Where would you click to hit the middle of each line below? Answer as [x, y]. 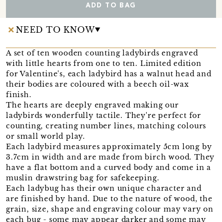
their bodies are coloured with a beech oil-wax [98, 84]
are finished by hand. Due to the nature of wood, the [109, 198]
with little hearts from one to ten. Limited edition [104, 63]
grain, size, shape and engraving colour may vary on [110, 209]
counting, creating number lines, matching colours [106, 126]
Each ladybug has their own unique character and [104, 188]
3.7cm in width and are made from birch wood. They [111, 157]
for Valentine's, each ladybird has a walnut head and [109, 74]
